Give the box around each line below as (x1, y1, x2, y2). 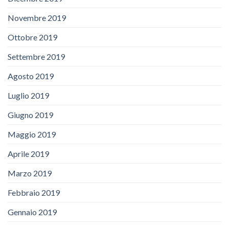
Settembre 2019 (8, 52, 65, 62)
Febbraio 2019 (8, 188, 60, 198)
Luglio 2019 (8, 90, 49, 101)
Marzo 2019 (8, 168, 52, 178)
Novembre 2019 (8, 13, 66, 23)
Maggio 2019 (8, 129, 56, 140)
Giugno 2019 (8, 110, 53, 120)
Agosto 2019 (8, 71, 54, 81)
